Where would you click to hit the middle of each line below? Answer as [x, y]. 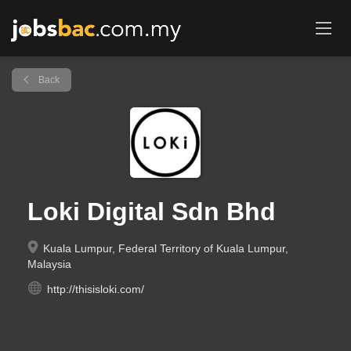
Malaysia [49, 264]
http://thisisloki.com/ [96, 289]
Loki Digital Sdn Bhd [152, 212]
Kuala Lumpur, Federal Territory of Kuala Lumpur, [164, 248]
